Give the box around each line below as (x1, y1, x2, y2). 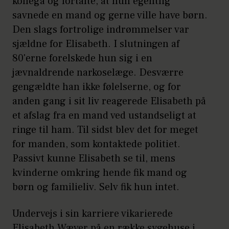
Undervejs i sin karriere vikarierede (12, 207, 173, 221)
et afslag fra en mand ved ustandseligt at (12, 109, 196, 123)
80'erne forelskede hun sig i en (12, 52, 152, 65)
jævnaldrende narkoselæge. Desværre (12, 66, 184, 80)
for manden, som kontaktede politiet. (12, 138, 180, 151)
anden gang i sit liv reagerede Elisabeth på (12, 95, 206, 108)
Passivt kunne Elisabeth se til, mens (12, 152, 175, 166)
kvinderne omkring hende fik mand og (12, 166, 187, 180)
